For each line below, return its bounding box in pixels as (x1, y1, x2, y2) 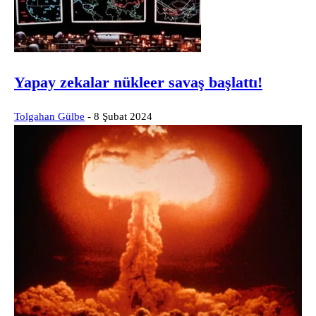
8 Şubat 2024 (94, 111, 152, 123)
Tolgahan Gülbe (14, 111, 85, 123)
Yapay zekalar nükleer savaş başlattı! (14, 73, 262, 92)
